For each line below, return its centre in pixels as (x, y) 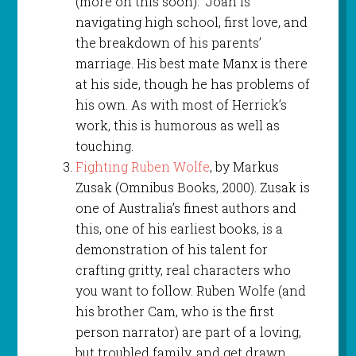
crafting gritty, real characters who (183, 269)
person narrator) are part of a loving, (188, 331)
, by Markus (244, 166)
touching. (104, 145)
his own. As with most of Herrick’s (181, 104)
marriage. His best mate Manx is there (191, 63)
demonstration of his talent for (171, 249)
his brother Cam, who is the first (174, 311)
